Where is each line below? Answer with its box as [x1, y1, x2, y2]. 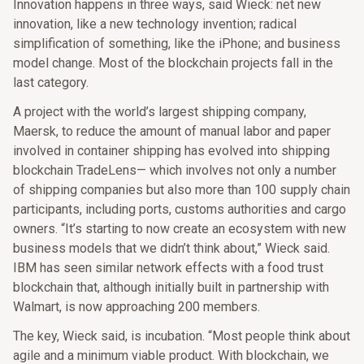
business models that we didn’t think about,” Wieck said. [13, 240, 330, 256]
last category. [13, 75, 89, 90]
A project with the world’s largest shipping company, [13, 104, 306, 119]
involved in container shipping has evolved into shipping [13, 143, 330, 158]
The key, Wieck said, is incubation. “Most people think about [13, 328, 350, 344]
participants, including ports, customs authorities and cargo [13, 201, 346, 217]
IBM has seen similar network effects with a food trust [13, 260, 323, 275]
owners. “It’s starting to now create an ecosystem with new [13, 221, 346, 236]
